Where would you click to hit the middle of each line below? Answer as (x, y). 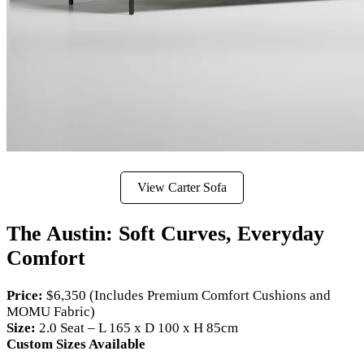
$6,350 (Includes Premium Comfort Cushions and (187, 295)
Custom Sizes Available (76, 344)
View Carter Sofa (182, 188)
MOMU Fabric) (51, 311)
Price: (25, 295)
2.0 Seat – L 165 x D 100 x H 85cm (137, 327)
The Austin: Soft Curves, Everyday (165, 233)
